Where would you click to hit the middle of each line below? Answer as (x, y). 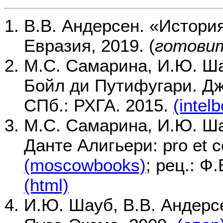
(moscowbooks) (85, 165)
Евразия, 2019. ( (89, 46)
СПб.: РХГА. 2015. (99, 106)
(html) (46, 185)
